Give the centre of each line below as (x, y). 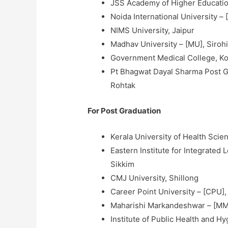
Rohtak (123, 85)
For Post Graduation (124, 110)
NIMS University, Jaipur (153, 31)
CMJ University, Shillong (155, 178)
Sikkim (123, 164)
